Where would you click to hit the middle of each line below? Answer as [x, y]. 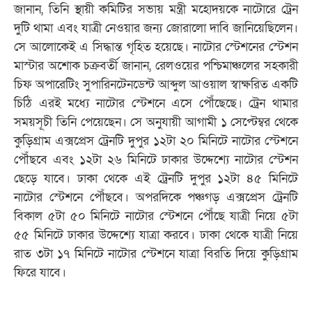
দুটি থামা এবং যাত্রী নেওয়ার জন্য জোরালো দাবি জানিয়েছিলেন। [156, 28]
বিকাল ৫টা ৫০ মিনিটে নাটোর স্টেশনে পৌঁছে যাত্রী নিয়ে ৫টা [156, 216]
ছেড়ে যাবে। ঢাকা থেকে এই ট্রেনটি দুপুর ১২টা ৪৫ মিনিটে [156, 178]
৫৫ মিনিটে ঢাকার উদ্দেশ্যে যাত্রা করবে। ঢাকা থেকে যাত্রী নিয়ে [156, 235]
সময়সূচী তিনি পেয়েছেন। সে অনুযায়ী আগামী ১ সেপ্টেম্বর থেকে [156, 122]
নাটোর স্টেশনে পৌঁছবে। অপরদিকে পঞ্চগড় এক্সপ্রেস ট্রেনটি [156, 197]
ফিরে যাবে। [40, 272]
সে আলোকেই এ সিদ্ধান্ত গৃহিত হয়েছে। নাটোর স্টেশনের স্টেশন [156, 47]
